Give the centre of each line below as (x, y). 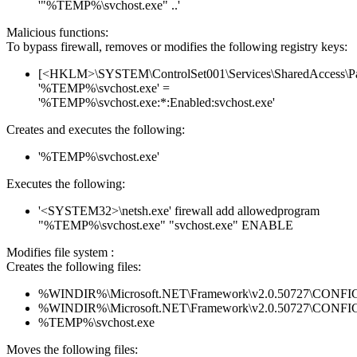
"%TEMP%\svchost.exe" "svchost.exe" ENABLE (166, 226)
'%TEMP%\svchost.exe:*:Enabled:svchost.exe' (157, 103)
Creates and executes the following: (96, 130)
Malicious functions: (57, 33)
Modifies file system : (60, 253)
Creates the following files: (74, 267)
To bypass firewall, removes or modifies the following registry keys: (177, 47)
